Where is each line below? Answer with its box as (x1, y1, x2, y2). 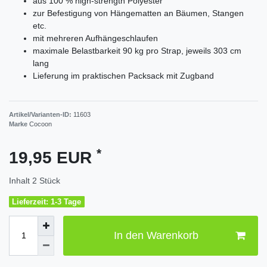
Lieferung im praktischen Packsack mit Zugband (33, 70, 214, 80)
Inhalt (9, 176, 32, 186)
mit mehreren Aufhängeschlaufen (33, 33, 158, 43)
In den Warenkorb (113, 229, 198, 242)
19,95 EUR (9, 148, 97, 167)
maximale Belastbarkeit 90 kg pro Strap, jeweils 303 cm (33, 45, 241, 55)
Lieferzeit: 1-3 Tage (12, 197, 82, 207)
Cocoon (29, 120, 52, 128)
